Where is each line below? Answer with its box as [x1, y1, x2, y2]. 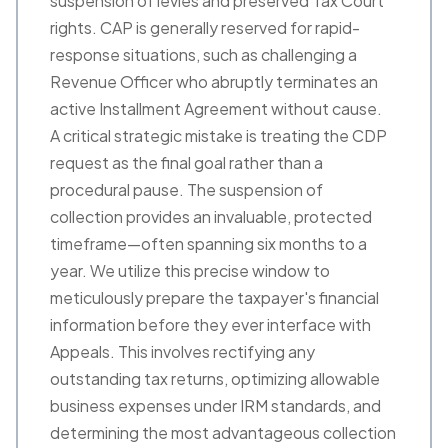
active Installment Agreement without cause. [50, 98, 382, 119]
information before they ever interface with [50, 314, 371, 335]
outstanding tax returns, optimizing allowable [50, 368, 380, 389]
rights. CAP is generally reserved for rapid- [50, 17, 360, 38]
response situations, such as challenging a [50, 44, 357, 65]
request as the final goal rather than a [50, 152, 323, 173]
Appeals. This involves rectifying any [50, 341, 315, 362]
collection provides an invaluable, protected [50, 206, 372, 227]
